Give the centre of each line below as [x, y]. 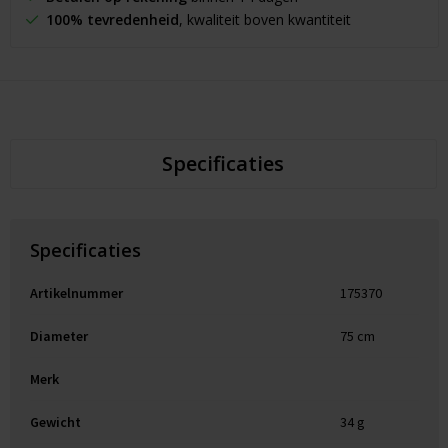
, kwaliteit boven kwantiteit [264, 20]
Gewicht [55, 422]
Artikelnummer [76, 293]
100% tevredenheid [112, 20]
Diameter [58, 336]
